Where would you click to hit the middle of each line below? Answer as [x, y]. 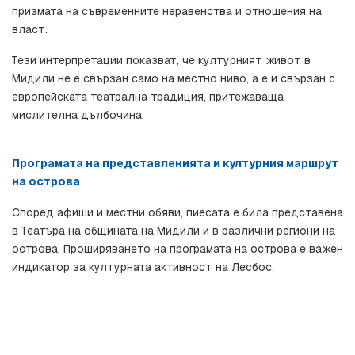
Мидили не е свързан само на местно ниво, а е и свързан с [174, 79]
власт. [30, 30]
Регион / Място [177, 329]
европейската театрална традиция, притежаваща [148, 97]
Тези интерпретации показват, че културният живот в [161, 61]
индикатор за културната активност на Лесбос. [143, 267]
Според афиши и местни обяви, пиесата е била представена [177, 213]
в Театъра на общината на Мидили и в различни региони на [174, 231]
